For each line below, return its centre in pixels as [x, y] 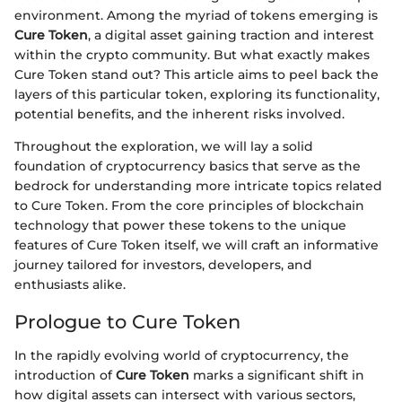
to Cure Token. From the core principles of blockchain [189, 205]
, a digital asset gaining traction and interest [231, 35]
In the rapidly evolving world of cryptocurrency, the [182, 355]
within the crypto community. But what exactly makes [192, 54]
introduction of [65, 375]
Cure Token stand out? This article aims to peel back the [197, 74]
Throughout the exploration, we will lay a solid [164, 146]
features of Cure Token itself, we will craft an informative [197, 245]
